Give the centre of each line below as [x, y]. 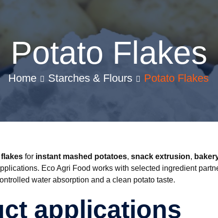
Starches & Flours [90, 78]
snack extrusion [161, 156]
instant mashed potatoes [81, 156]
